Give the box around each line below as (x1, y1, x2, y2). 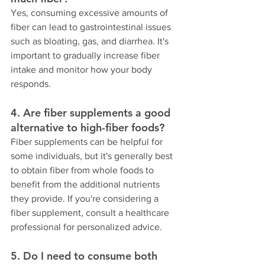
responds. (11, 79, 51, 89)
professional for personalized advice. (11, 222, 162, 232)
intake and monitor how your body (11, 64, 154, 75)
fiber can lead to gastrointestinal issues (11, 22, 173, 33)
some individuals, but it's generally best (11, 151, 175, 161)
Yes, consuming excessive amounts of (11, 8, 170, 18)
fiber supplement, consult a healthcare (11, 208, 172, 218)
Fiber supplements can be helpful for (11, 137, 165, 147)
